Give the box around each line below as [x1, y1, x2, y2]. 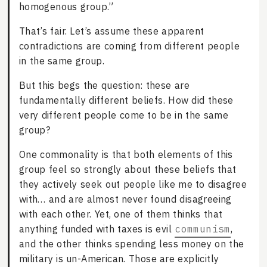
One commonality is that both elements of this [18, 148, 233, 161]
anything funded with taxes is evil [18, 223, 175, 235]
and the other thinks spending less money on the [18, 238, 244, 250]
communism [175, 223, 231, 235]
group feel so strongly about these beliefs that [18, 163, 237, 176]
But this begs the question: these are [18, 79, 190, 92]
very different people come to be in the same [18, 109, 229, 122]
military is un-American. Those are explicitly [18, 253, 219, 265]
